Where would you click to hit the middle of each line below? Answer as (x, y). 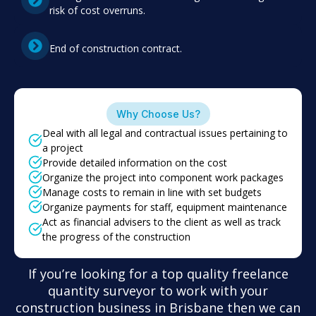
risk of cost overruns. (97, 10)
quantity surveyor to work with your (158, 290)
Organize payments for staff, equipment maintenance (165, 207)
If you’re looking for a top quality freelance (158, 273)
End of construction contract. (116, 49)
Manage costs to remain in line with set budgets (152, 192)
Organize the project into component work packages (163, 177)
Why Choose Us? (158, 114)
